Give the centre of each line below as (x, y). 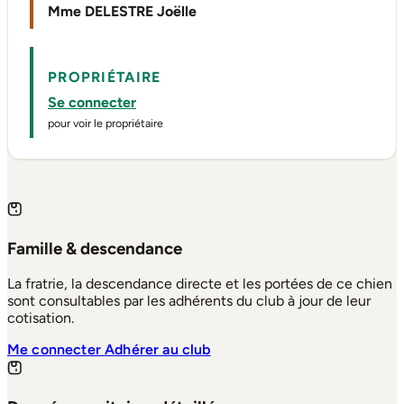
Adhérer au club (158, 350)
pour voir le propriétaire (106, 124)
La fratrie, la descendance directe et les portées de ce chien (200, 284)
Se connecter (92, 103)
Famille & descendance (95, 248)
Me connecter (56, 350)
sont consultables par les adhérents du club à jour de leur (189, 301)
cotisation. (41, 318)
